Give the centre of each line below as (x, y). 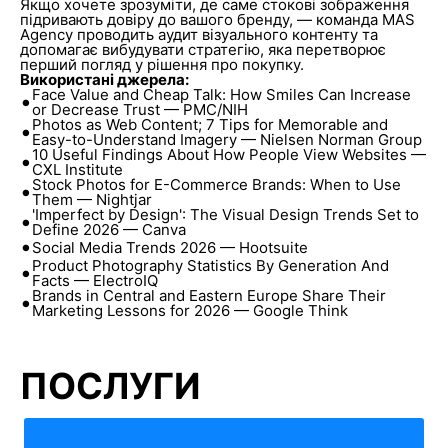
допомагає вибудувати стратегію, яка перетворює (202, 49)
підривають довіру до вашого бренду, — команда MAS (217, 19)
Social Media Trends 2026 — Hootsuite (169, 247)
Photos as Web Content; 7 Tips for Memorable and (209, 124)
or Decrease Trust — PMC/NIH (139, 109)
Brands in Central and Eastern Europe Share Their (208, 295)
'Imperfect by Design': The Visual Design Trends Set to (225, 214)
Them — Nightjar (91, 199)
